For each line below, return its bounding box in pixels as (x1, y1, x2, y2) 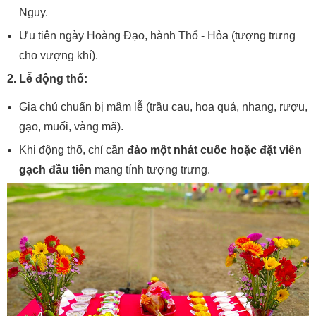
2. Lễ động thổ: (7, 72, 87, 85)
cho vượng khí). (19, 49, 98, 61)
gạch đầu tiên (19, 163, 92, 176)
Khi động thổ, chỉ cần (19, 143, 127, 156)
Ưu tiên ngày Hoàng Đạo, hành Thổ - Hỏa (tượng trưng (19, 29, 296, 42)
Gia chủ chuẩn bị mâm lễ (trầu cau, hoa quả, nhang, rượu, (19, 100, 308, 113)
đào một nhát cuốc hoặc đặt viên (127, 143, 302, 156)
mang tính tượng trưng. (92, 163, 210, 176)
